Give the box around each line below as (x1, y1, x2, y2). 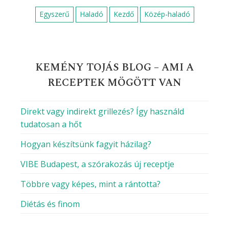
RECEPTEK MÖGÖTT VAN (48, 75, 181, 91)
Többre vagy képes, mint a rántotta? (20, 178, 161, 190)
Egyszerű (39, 9, 70, 19)
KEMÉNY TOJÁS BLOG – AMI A (35, 60, 194, 76)
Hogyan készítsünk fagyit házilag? (20, 139, 151, 150)
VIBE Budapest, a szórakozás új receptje (20, 158, 174, 170)
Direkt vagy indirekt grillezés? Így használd (20, 106, 184, 118)
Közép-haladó (144, 9, 190, 19)
